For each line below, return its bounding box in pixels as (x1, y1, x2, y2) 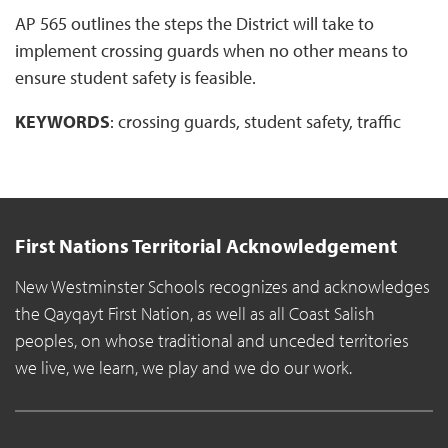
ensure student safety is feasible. (15, 66, 260, 90)
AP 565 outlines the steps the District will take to (15, 12, 374, 36)
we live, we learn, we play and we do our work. (15, 356, 352, 380)
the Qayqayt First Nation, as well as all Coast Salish (15, 302, 375, 326)
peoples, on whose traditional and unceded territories (15, 329, 409, 353)
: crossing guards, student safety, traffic (110, 109, 401, 133)
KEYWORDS (15, 109, 110, 133)
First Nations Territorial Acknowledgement (15, 233, 397, 259)
